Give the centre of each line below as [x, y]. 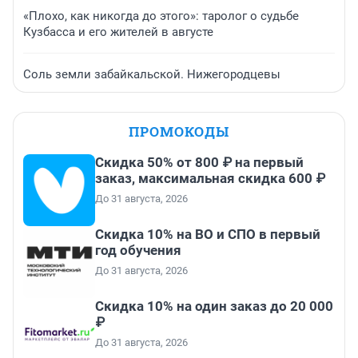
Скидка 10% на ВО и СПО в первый [208, 235]
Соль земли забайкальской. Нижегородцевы [152, 75]
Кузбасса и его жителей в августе [118, 32]
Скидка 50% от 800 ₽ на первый [199, 163]
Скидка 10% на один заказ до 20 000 [214, 306]
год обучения [138, 251]
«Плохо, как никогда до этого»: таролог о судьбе [161, 16]
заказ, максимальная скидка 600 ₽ [210, 179]
